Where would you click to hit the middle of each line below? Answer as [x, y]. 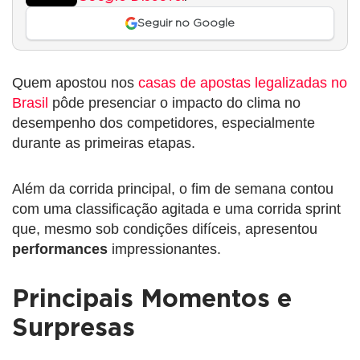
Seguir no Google [186, 24]
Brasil [30, 103]
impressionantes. [164, 250]
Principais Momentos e [152, 300]
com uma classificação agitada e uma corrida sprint [176, 209]
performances [60, 250]
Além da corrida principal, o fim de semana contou [173, 189]
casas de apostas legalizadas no [243, 83]
